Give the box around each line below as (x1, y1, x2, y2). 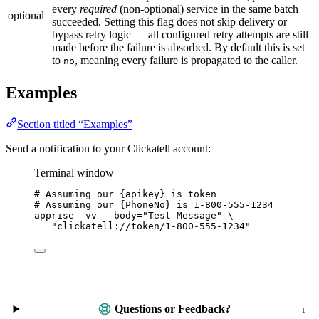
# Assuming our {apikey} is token (34, 188, 216, 199)
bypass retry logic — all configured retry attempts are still (52, 28, 308, 41)
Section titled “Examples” (17, 117, 132, 130)
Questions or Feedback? (114, 302, 231, 315)
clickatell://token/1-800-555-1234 (57, 220, 245, 231)
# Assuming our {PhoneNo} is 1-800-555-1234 (34, 199, 273, 210)
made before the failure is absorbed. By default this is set (52, 41, 305, 54)
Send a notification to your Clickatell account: (6, 142, 211, 155)
